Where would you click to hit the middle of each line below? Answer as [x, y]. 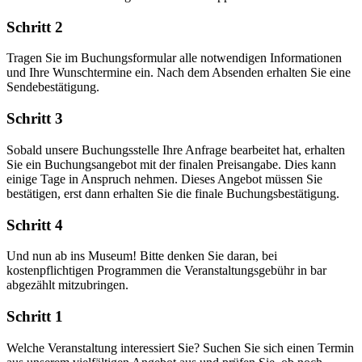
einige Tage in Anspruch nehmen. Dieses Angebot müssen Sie [164, 179]
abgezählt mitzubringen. [67, 285]
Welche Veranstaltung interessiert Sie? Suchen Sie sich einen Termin [180, 347]
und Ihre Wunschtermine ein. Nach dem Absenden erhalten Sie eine [179, 73]
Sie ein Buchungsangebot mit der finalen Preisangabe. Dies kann [171, 164]
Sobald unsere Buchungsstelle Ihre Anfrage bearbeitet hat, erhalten [176, 149]
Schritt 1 [35, 317]
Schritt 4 [35, 225]
